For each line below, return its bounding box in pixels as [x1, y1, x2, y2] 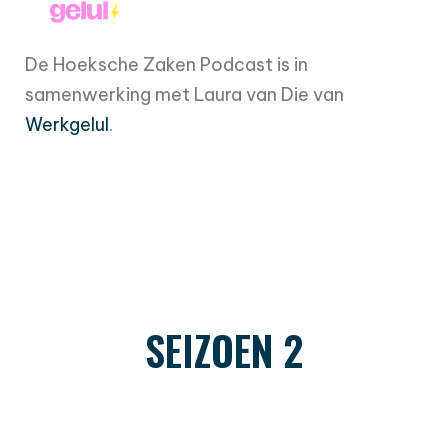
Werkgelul [25, 113, 109, 137]
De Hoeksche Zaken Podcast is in [25, 53, 308, 77]
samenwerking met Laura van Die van [25, 83, 344, 107]
